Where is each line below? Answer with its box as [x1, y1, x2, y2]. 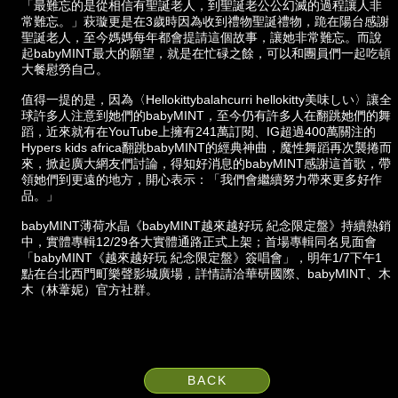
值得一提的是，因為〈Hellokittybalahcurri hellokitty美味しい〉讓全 [20, 92, 392, 107]
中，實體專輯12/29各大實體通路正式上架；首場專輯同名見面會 [20, 234, 377, 249]
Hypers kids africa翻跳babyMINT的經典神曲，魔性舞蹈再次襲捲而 [20, 139, 392, 155]
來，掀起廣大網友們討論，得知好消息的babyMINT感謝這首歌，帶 [20, 155, 391, 171]
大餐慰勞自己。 [20, 61, 108, 76]
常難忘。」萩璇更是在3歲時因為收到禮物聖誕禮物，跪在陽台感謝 [20, 13, 389, 28]
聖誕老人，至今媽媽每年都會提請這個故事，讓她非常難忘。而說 [20, 29, 382, 44]
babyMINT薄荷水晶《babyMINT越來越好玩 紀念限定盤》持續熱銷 [20, 218, 391, 233]
